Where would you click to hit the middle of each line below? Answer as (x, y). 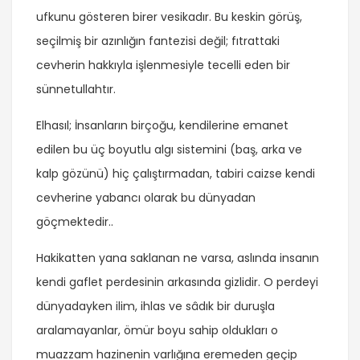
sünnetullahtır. (76, 90)
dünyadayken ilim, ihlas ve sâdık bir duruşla (155, 307)
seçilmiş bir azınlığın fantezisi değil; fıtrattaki (158, 41)
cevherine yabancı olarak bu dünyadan (146, 198)
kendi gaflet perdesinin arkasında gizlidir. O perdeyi (177, 282)
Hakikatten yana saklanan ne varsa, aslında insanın (178, 258)
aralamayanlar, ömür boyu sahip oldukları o (157, 331)
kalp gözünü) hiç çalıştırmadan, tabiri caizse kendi (176, 174)
